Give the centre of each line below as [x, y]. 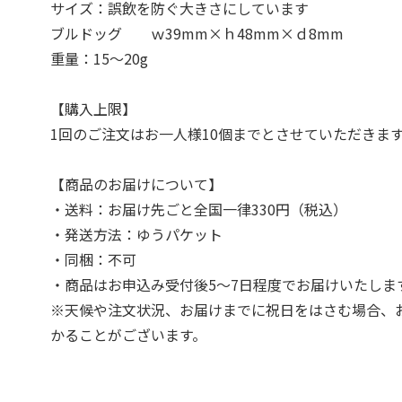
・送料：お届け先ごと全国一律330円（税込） [199, 209]
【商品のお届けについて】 [137, 184]
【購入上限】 [94, 109]
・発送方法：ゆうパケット [137, 234]
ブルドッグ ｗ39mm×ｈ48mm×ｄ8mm [197, 33]
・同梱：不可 [94, 259]
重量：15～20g [100, 58]
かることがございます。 [129, 335]
